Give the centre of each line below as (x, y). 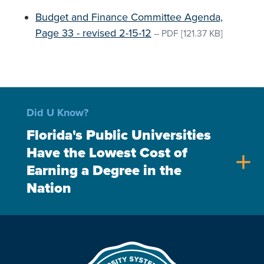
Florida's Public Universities (119, 135)
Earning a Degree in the (104, 171)
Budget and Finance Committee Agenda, (129, 17)
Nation (49, 188)
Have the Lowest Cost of (107, 153)
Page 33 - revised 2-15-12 (93, 33)
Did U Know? (57, 113)
